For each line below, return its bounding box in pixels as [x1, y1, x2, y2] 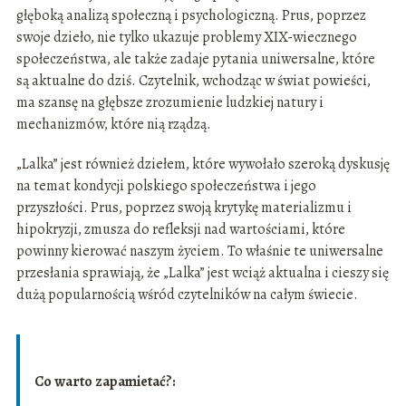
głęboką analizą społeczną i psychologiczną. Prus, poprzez [15, 5, 366, 26]
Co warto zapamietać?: [34, 372, 176, 392]
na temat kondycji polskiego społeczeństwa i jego [15, 176, 316, 197]
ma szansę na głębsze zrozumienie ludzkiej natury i [15, 92, 324, 113]
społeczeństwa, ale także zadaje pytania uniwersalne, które [15, 49, 375, 70]
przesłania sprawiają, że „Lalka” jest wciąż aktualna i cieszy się [15, 263, 389, 284]
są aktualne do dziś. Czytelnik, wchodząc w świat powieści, [15, 71, 371, 92]
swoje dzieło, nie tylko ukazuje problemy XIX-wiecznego [15, 27, 357, 48]
